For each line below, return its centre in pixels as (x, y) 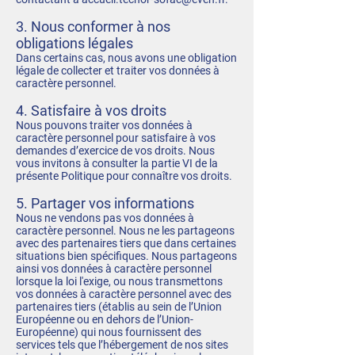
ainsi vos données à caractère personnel (114, 269)
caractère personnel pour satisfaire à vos (116, 138)
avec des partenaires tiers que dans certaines (126, 243)
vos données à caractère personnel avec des (124, 294)
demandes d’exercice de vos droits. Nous (115, 151)
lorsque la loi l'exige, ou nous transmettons (119, 281)
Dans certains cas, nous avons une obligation (126, 58)
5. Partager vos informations (105, 203)
